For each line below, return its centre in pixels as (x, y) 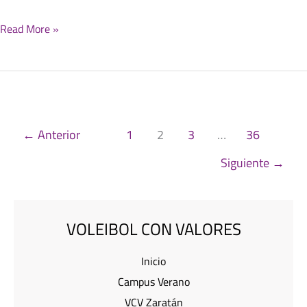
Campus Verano (153, 282)
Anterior (57, 134)
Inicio (153, 261)
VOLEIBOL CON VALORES (153, 229)
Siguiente (247, 162)
